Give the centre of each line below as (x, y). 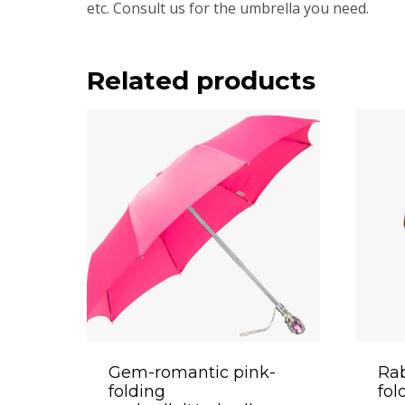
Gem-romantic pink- (192, 372)
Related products (201, 80)
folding (137, 391)
